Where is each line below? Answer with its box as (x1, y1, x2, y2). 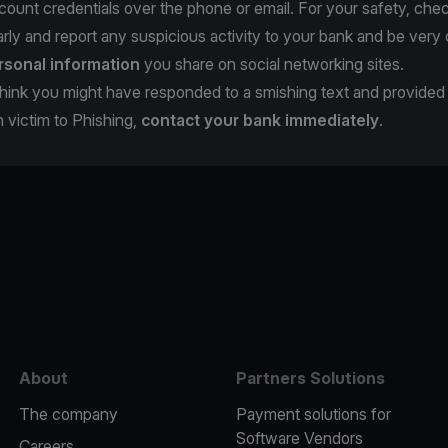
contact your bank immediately (141, 109, 379, 130)
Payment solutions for (235, 403, 391, 424)
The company (18, 403, 118, 424)
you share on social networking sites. (140, 53, 404, 74)
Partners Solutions (235, 367, 385, 388)
